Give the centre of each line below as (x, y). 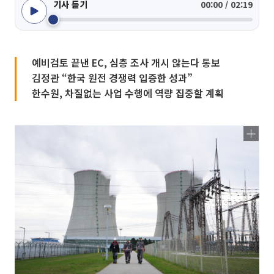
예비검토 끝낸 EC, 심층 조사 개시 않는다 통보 (126, 62)
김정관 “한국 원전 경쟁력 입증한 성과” (112, 78)
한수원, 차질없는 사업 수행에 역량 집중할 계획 (128, 93)
